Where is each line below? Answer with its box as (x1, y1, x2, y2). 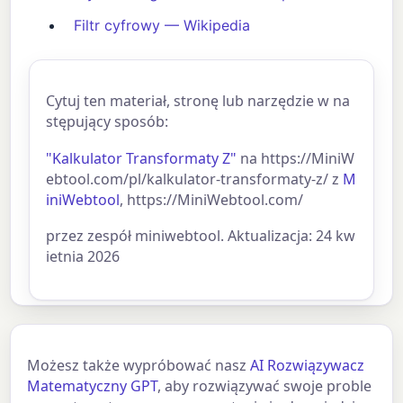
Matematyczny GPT (27, 375, 158, 396)
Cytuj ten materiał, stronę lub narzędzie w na (46, 91, 351, 112)
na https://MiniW (237, 148, 355, 168)
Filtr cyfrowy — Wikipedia (74, 16, 251, 35)
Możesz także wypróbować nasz (27, 354, 251, 375)
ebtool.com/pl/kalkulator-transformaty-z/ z (46, 168, 344, 189)
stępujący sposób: (46, 112, 169, 132)
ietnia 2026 (46, 246, 121, 267)
